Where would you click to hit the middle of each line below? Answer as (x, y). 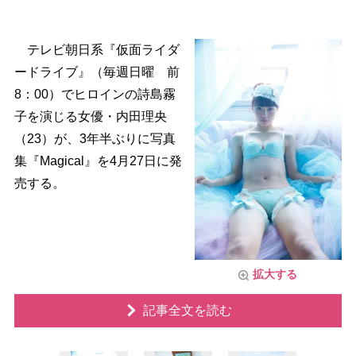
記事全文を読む (187, 310)
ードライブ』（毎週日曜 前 (97, 72)
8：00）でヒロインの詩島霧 (95, 94)
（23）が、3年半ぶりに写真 (95, 139)
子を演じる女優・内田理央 (90, 116)
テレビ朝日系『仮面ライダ (97, 50)
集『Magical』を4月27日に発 (98, 161)
